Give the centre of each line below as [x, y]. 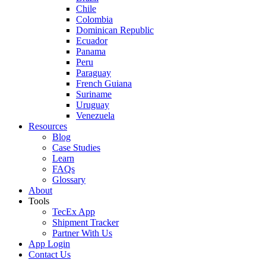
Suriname [94, 94]
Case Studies [76, 148]
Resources [48, 126]
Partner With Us [82, 233]
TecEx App [74, 212]
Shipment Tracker [85, 222]
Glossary [69, 180]
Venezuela [95, 115]
